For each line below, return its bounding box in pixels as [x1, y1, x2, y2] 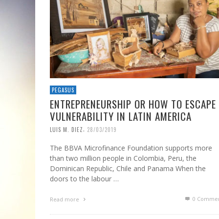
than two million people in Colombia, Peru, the [50, 153, 197, 163]
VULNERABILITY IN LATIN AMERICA [50, 108, 192, 124]
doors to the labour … [50, 174, 119, 184]
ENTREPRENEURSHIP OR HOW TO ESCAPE [50, 96, 216, 111]
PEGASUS [52, 86, 74, 94]
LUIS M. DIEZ [50, 125, 83, 133]
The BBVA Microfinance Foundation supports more [50, 143, 212, 153]
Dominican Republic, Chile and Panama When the [50, 164, 206, 174]
